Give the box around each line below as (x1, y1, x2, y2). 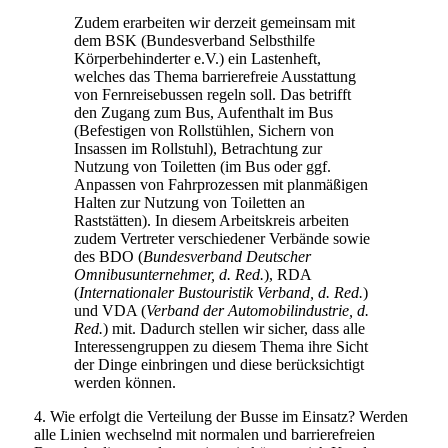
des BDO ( (73, 247, 143, 265)
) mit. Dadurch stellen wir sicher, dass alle (102, 319, 365, 337)
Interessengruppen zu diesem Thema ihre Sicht (73, 337, 368, 355)
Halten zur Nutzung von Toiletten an (73, 193, 305, 211)
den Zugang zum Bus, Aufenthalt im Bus (73, 103, 333, 121)
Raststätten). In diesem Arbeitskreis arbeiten (73, 211, 349, 229)
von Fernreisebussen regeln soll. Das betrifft (73, 85, 351, 103)
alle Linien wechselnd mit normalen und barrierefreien (33, 425, 375, 443)
